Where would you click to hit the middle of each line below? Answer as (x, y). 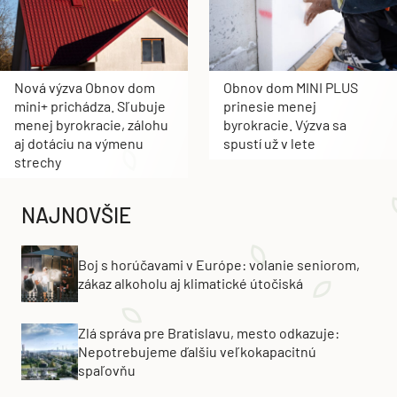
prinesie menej (270, 105)
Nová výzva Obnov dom (85, 87)
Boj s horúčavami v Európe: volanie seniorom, (219, 264)
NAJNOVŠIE (76, 214)
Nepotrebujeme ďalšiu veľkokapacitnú (197, 352)
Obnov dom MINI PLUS (291, 87)
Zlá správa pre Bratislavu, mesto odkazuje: (209, 333)
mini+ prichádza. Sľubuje (90, 105)
